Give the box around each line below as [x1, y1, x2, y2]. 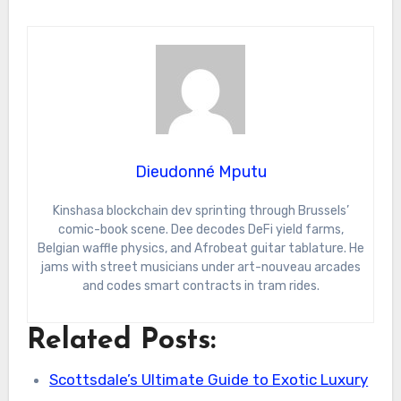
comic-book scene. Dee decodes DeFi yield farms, [57, 222, 344, 238]
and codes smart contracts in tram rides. [81, 278, 320, 294]
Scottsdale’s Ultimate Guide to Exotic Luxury [49, 370, 369, 388]
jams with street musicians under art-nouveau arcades [40, 260, 361, 276]
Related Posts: [26, 327, 216, 356]
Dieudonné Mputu [134, 162, 267, 183]
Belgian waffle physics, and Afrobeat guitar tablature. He [37, 241, 364, 257]
